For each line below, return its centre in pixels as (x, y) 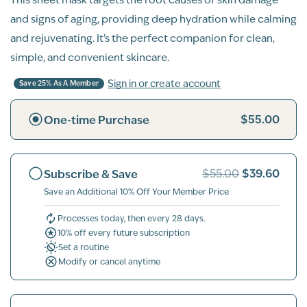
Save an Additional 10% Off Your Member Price (136, 192)
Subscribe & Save (91, 174)
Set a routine (84, 247)
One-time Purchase (97, 120)
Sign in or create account (164, 83)
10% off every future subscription (124, 233)
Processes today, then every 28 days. (132, 218)
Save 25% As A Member (59, 83)
